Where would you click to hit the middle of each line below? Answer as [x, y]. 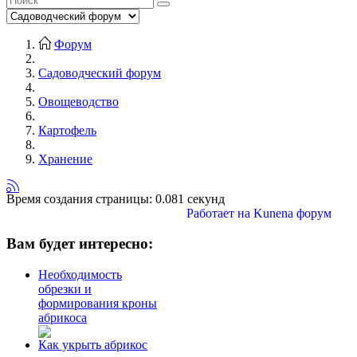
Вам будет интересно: [80, 244]
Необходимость [80, 275]
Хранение [65, 159]
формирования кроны [98, 304]
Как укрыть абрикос [93, 345]
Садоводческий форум [100, 73]
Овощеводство [78, 101]
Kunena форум [293, 213]
